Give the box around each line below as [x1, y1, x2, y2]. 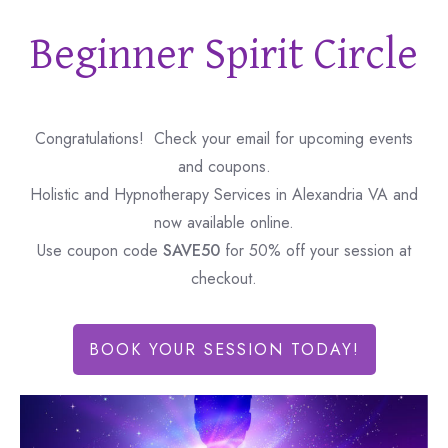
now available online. [154, 211, 294, 234]
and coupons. [177, 155, 271, 178]
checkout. [191, 267, 257, 290]
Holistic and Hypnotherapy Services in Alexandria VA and [30, 183, 418, 206]
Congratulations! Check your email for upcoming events [35, 127, 413, 150]
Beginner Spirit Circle [30, 30, 418, 80]
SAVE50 [163, 239, 220, 262]
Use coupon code [37, 239, 163, 262]
